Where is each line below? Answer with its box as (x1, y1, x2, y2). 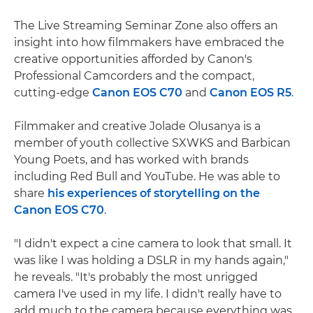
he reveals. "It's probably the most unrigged (14, 270, 258, 284)
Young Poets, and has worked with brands (14, 153, 249, 167)
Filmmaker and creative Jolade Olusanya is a (14, 119, 261, 133)
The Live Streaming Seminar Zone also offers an (14, 19, 278, 33)
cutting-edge (14, 86, 92, 100)
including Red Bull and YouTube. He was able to (14, 170, 280, 184)
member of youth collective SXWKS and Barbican (14, 136, 291, 150)
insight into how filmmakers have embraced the (14, 36, 284, 50)
